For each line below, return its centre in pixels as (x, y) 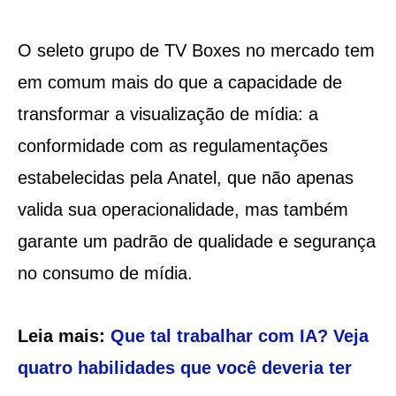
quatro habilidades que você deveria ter (184, 367)
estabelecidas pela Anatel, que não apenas (185, 177)
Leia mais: (64, 335)
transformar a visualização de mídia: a (168, 114)
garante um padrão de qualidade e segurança (196, 241)
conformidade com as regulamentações (172, 145)
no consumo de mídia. (105, 273)
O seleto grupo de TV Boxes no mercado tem (196, 50)
